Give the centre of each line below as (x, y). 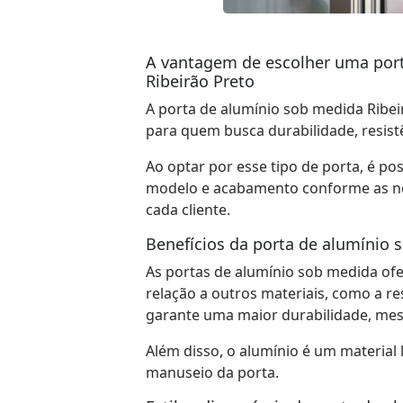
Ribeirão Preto (200, 81)
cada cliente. (188, 209)
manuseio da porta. (212, 372)
